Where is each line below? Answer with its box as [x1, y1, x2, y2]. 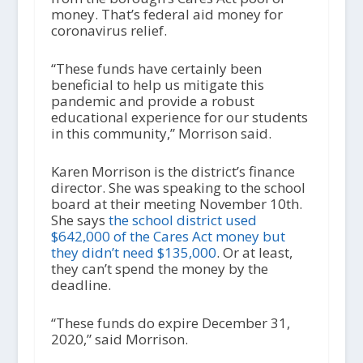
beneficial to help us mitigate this [50, 75, 264, 94]
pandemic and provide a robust [50, 91, 254, 110]
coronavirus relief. [50, 20, 167, 40]
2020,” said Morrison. [50, 330, 188, 349]
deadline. [50, 275, 111, 295]
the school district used [108, 211, 257, 230]
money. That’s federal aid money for [50, 4, 283, 23]
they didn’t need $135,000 [50, 243, 216, 263]
